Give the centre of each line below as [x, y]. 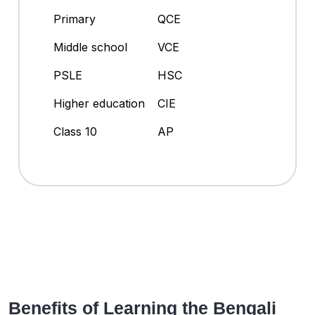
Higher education [99, 104]
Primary [75, 19]
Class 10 [75, 132]
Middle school [90, 47]
